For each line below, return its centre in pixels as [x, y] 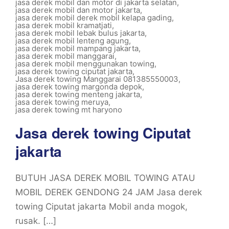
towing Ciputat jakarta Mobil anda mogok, [101, 207]
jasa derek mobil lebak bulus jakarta [80, 33]
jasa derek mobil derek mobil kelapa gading [94, 18]
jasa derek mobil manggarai [65, 56]
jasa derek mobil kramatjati [64, 25]
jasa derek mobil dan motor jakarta [78, 10]
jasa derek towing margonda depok [79, 87]
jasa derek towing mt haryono [69, 110]
